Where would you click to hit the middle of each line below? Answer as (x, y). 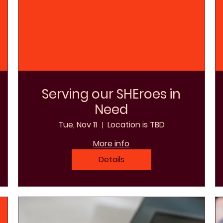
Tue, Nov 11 (77, 125)
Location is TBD (136, 125)
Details (111, 160)
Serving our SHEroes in (111, 94)
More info (111, 144)
